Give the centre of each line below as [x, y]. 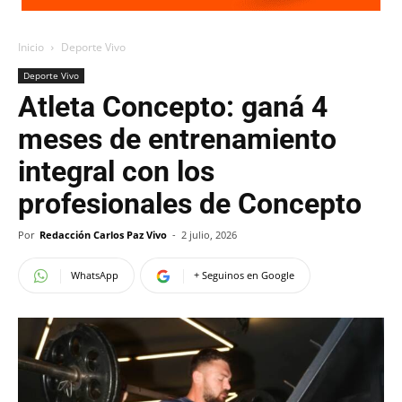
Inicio [31, 47]
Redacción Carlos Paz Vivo [103, 235]
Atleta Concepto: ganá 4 [173, 107]
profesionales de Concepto [190, 204]
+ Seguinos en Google [244, 275]
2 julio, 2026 [209, 235]
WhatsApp [95, 275]
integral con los [116, 171]
